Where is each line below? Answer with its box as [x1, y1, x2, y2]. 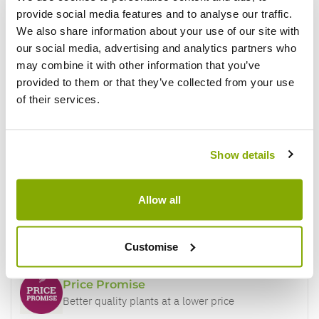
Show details [210, 148, 276, 160]
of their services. [16, 93, 100, 105]
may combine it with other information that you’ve [16, 58, 261, 71]
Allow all [138, 193, 181, 206]
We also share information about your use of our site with [16, 24, 300, 37]
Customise [125, 240, 179, 252]
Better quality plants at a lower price [63, 293, 234, 308]
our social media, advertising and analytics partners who [16, 41, 296, 54]
